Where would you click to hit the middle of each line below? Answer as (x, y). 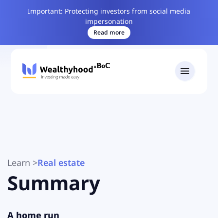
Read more (109, 32)
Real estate (61, 162)
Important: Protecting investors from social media (109, 11)
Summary (54, 182)
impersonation (109, 21)
